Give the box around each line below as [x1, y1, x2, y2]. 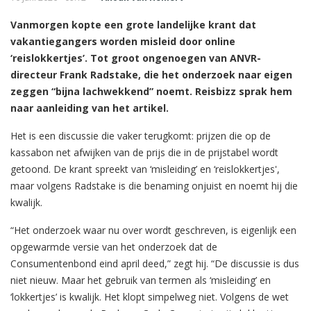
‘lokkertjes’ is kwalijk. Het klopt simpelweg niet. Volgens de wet [10, 289, 289, 303]
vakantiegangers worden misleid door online [10, 34, 235, 48]
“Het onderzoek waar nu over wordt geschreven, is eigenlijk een [10, 223, 296, 237]
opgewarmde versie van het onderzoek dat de [10, 239, 217, 253]
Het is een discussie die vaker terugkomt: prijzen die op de [10, 128, 271, 142]
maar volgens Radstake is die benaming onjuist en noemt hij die [10, 178, 298, 192]
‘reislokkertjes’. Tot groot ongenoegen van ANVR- [10, 51, 261, 65]
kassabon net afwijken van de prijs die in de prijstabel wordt [10, 145, 278, 159]
